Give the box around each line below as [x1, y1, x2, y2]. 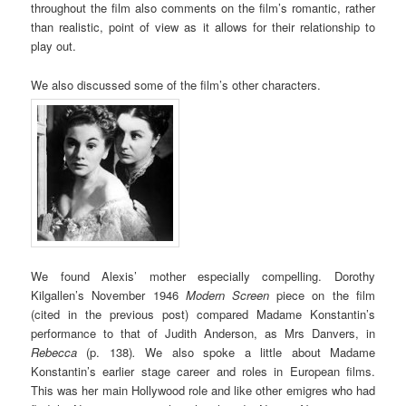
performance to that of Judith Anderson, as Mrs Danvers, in [31, 324, 375, 342]
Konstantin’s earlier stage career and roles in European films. [31, 362, 375, 380]
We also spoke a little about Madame [135, 343, 375, 361]
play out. [31, 37, 77, 55]
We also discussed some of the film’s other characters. [31, 75, 322, 93]
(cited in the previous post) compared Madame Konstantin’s [31, 304, 375, 323]
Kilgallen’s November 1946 [31, 285, 186, 304]
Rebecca [31, 343, 87, 361]
